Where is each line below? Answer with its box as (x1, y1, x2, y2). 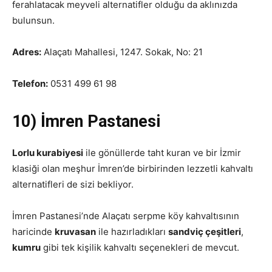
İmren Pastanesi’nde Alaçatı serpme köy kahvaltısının (12, 210, 239, 222)
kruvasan (55, 226, 96, 237)
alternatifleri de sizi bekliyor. (12, 178, 134, 190)
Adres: (12, 46, 41, 58)
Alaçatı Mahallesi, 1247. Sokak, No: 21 (41, 46, 203, 58)
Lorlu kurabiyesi (12, 147, 83, 158)
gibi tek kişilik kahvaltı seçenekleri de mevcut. (41, 242, 239, 253)
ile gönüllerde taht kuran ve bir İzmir (83, 147, 241, 158)
